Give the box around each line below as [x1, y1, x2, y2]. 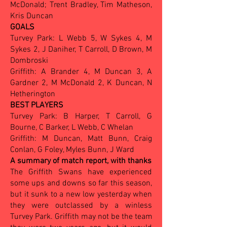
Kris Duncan [10, 11, 53, 21]
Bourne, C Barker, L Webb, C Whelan [10, 123, 133, 133]
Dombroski [10, 56, 48, 66]
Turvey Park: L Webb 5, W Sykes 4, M [10, 33, 152, 44]
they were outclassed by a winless [10, 201, 152, 211]
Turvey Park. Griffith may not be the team [10, 212, 153, 222]
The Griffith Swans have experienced [10, 167, 152, 177]
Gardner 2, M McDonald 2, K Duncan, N [10, 78, 152, 88]
